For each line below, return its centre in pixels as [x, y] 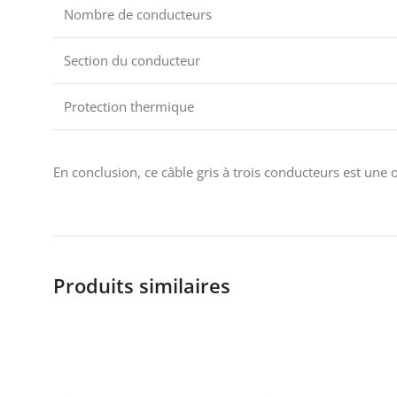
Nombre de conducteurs [138, 14]
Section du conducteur [132, 60]
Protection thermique [129, 106]
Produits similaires [142, 285]
